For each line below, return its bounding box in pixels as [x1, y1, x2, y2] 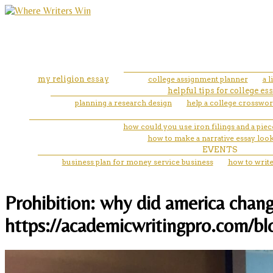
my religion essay [37, 74, 109, 83]
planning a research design [75, 97, 172, 107]
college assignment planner [147, 74, 248, 83]
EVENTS [202, 144, 238, 154]
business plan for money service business [62, 157, 213, 166]
